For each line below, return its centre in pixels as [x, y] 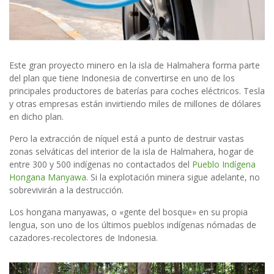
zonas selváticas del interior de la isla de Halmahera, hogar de [131, 151]
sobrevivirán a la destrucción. [66, 190]
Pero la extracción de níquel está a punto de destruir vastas [127, 138]
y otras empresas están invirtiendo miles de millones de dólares [135, 103]
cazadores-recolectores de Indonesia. [83, 237]
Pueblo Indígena [224, 164]
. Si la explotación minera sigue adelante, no [173, 177]
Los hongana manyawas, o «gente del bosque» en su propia [128, 212]
